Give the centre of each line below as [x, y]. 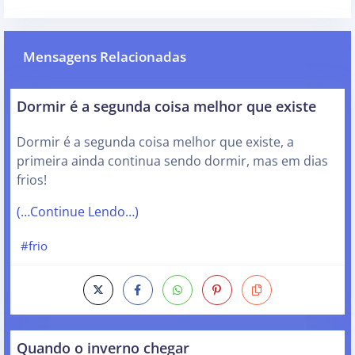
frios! [32, 179]
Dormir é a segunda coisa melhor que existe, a [155, 141]
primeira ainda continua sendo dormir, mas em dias [172, 160]
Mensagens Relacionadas [105, 56]
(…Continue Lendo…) [78, 211]
